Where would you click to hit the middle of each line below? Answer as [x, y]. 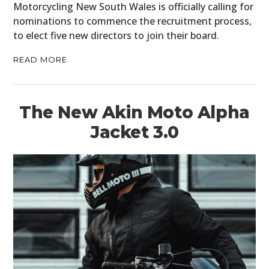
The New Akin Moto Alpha [134, 112]
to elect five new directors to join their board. [116, 35]
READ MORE [41, 59]
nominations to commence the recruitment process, [133, 21]
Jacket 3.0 [134, 132]
